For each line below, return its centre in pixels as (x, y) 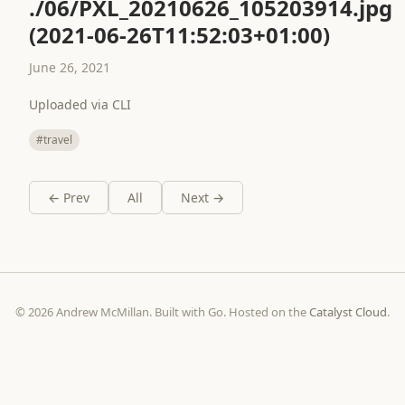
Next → (202, 198)
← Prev (69, 198)
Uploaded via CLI (80, 104)
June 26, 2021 (70, 67)
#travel (54, 140)
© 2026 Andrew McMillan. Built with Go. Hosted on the (162, 312)
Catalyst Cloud (348, 312)
